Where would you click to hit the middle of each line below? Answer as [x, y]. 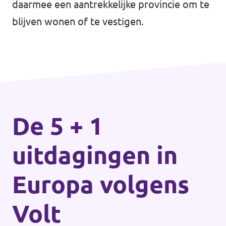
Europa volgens [101, 184]
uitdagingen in [95, 155]
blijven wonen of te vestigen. [78, 21]
